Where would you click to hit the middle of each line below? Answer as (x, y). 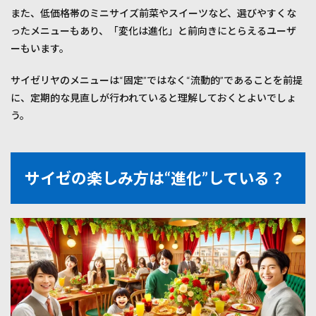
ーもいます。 (40, 49)
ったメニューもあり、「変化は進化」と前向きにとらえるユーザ (153, 31)
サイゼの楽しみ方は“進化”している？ (155, 178)
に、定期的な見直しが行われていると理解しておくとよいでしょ (153, 98)
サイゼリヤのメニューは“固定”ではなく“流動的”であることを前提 (157, 80)
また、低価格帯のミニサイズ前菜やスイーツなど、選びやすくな (153, 13)
